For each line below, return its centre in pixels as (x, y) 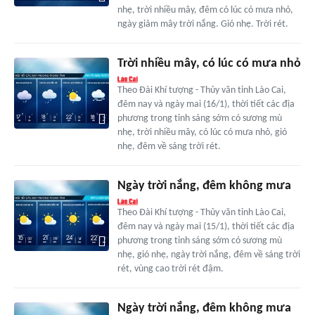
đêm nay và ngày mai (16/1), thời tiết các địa (206, 105)
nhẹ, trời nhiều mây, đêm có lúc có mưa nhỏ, (205, 11)
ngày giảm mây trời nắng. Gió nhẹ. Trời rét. (202, 25)
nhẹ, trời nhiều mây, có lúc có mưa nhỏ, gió (202, 133)
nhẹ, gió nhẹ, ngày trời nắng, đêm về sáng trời (208, 255)
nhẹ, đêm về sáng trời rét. (169, 147)
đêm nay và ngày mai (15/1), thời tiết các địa (206, 227)
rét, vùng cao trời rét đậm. (170, 269)
